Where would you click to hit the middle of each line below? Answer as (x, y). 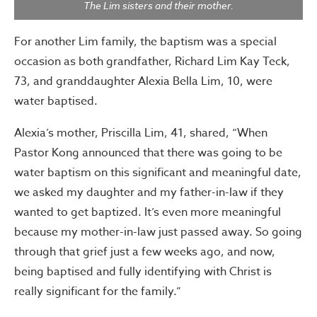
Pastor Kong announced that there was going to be (148, 152)
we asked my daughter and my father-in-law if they (149, 192)
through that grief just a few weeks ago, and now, (145, 252)
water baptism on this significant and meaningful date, (158, 172)
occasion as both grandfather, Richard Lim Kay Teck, (152, 61)
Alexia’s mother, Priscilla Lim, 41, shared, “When (141, 133)
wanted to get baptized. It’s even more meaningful (148, 212)
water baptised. (56, 101)
